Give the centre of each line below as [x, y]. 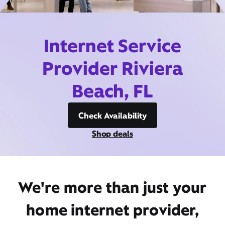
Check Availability [113, 116]
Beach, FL [113, 91]
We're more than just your [113, 187]
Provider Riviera [113, 68]
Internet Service [113, 46]
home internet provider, [113, 210]
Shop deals [113, 134]
